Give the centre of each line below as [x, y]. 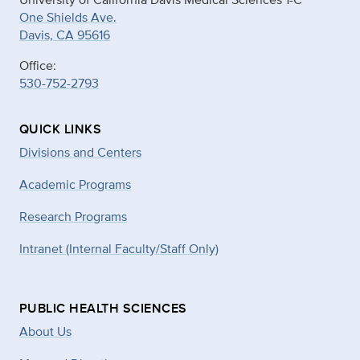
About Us [45, 331]
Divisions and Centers [80, 152]
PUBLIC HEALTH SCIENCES [103, 308]
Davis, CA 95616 [65, 35]
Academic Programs [75, 184]
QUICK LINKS [61, 129]
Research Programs [73, 216]
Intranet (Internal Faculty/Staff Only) [119, 248]
